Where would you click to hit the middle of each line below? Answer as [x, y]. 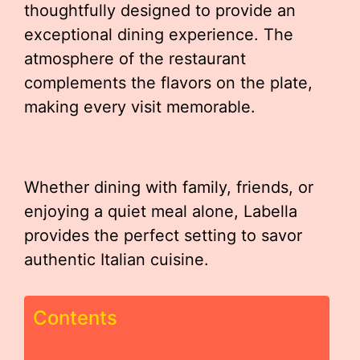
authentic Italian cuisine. [117, 260]
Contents [75, 318]
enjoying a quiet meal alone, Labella [161, 211]
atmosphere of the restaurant [135, 59]
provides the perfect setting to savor [163, 235]
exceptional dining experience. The [159, 35]
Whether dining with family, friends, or [169, 187]
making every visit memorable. [140, 107]
